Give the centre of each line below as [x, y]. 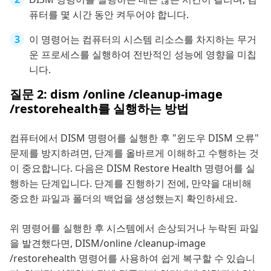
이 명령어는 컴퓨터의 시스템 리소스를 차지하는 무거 [143, 40]
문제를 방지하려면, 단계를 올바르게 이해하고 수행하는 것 [134, 153]
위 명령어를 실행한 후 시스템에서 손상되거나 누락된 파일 [134, 228]
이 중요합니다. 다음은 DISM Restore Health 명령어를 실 [132, 168]
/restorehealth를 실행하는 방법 [99, 109]
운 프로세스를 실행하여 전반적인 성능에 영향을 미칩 [143, 55]
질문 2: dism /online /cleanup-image [116, 94]
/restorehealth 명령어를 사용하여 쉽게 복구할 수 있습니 [132, 259]
